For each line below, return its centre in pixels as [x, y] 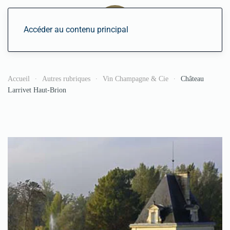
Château [192, 79]
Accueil [19, 79]
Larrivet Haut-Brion [37, 90]
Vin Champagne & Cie [136, 79]
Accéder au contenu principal [76, 30]
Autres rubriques [66, 79]
